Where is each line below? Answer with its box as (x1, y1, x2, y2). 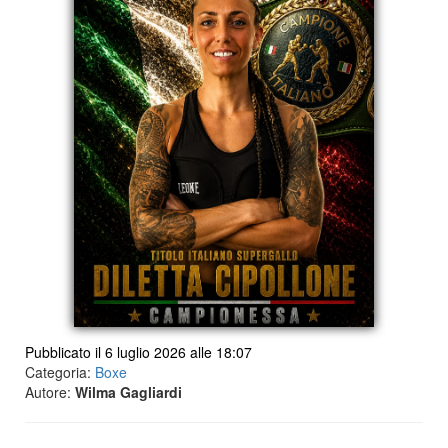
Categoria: (25, 362, 95, 383)
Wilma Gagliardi (75, 382, 182, 403)
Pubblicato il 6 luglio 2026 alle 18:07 (25, 342, 252, 363)
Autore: (25, 382, 75, 403)
